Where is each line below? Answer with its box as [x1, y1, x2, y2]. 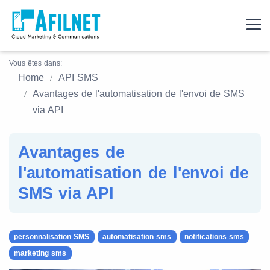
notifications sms [184, 233, 244, 241]
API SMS [58, 72, 98, 83]
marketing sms [14, 249, 67, 257]
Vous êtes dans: [9, 59, 62, 67]
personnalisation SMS [14, 233, 90, 241]
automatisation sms [102, 233, 172, 241]
